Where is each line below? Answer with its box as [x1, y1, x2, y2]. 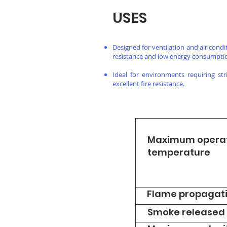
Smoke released [147, 206, 225, 218]
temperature [147, 146, 210, 159]
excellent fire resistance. [112, 79, 184, 88]
